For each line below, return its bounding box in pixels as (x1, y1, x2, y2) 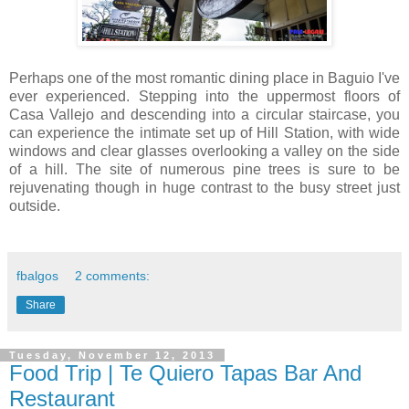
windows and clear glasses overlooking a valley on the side (9, 143, 400, 159)
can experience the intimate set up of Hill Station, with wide (9, 125, 400, 141)
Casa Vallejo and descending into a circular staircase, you (9, 107, 400, 122)
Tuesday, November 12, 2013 (9, 350, 215, 361)
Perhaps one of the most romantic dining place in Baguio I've (9, 70, 400, 86)
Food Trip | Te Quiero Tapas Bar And (9, 361, 362, 385)
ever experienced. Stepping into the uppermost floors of (9, 89, 400, 104)
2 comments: (75, 268, 151, 283)
